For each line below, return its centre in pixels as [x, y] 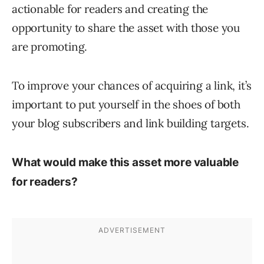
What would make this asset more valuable [125, 162]
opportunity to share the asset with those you [126, 27]
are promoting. [50, 46]
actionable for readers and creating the [110, 9]
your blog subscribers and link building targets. [131, 123]
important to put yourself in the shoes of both [126, 104]
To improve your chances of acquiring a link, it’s [132, 85]
